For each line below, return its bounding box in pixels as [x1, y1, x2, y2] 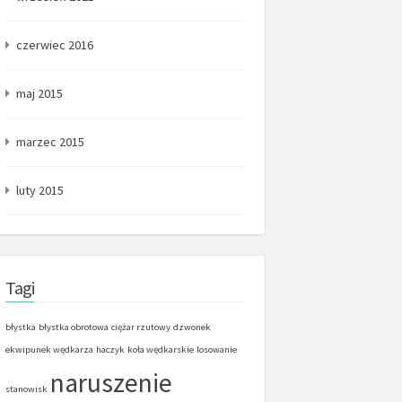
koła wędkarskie [127, 344, 194, 355]
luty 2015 [16, 182, 64, 198]
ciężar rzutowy [111, 321, 170, 333]
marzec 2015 [16, 134, 84, 150]
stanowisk [5, 383, 48, 395]
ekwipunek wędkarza [5, 344, 93, 355]
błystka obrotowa [39, 321, 109, 333]
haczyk [96, 344, 125, 355]
